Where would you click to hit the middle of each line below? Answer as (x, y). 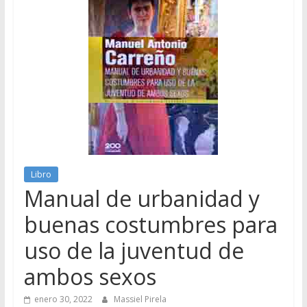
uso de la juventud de (134, 250)
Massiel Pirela (140, 299)
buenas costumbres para (150, 224)
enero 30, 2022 (63, 299)
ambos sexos (90, 276)
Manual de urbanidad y (142, 198)
